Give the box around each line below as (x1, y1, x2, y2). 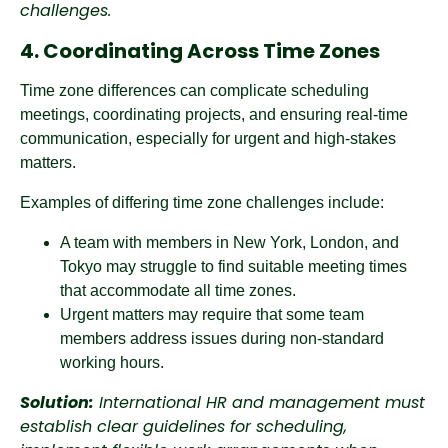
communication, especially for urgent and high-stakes (20, 130, 396, 147)
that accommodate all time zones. (60, 282, 296, 299)
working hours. (60, 354, 164, 371)
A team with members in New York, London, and (60, 234, 399, 251)
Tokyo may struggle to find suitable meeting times (60, 258, 407, 275)
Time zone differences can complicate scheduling (20, 82, 369, 99)
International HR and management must (94, 391, 425, 414)
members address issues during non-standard (60, 330, 384, 347)
